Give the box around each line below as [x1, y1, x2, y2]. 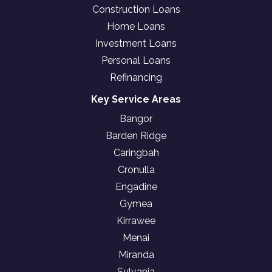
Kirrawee [117, 215, 155, 226]
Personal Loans [101, 55, 171, 66]
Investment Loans [95, 38, 177, 49]
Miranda [118, 249, 154, 260]
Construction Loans [92, 4, 180, 15]
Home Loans [107, 21, 165, 32]
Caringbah [113, 147, 159, 158]
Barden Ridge [106, 130, 166, 141]
